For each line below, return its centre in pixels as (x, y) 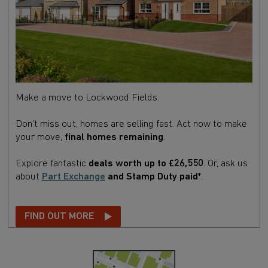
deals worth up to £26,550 (146, 163)
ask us (233, 163)
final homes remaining (114, 137)
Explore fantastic (52, 163)
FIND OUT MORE (59, 217)
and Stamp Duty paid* (154, 176)
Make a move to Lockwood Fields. (87, 98)
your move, (39, 137)
